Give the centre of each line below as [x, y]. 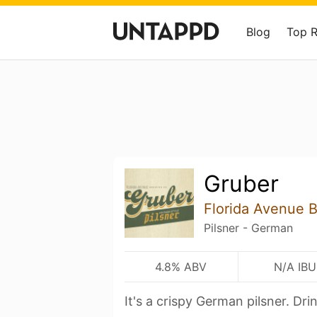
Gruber [241, 184]
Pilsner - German [248, 228]
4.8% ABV [181, 266]
